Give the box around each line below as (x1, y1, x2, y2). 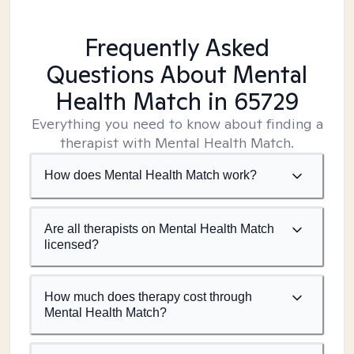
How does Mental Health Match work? (44, 168, 257, 182)
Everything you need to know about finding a (31, 115, 323, 133)
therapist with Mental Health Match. (60, 134, 294, 152)
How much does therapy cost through (44, 290, 252, 303)
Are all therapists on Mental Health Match (44, 222, 274, 235)
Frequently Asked (85, 32, 269, 63)
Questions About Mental (47, 58, 307, 90)
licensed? (44, 238, 99, 251)
